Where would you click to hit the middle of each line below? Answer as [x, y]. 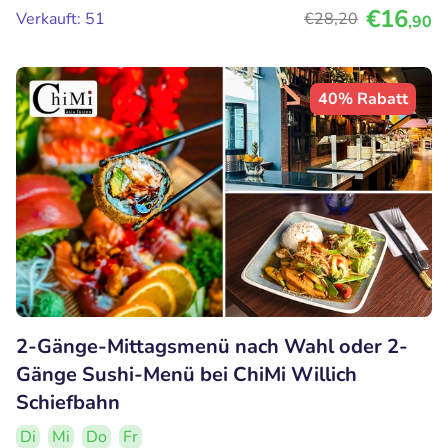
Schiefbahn [68, 402]
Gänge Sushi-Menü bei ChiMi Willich [186, 374]
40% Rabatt [363, 99]
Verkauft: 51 [60, 19]
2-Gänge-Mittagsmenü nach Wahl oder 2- [212, 346]
